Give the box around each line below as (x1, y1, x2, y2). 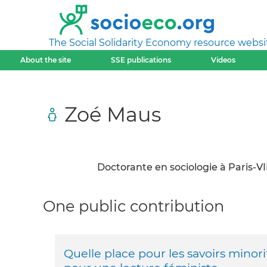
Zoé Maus (64, 101, 161, 126)
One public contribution (43, 197, 224, 215)
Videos (211, 55, 236, 64)
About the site (20, 55, 71, 64)
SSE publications (110, 55, 171, 64)
